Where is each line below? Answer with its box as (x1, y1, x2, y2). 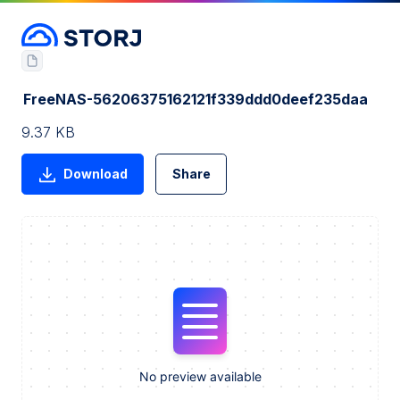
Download (62, 165, 128, 181)
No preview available (138, 369, 262, 385)
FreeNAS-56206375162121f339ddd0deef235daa (23, 89, 368, 108)
